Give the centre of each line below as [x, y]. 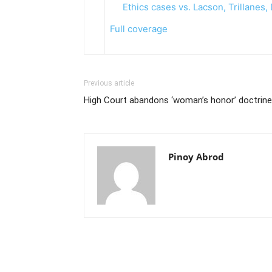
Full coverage [139, 29]
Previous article [109, 83]
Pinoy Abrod [196, 157]
